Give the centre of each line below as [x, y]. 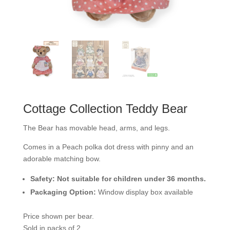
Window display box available [144, 192]
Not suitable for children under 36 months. [131, 179]
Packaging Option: [63, 192]
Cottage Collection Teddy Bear [105, 109]
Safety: [42, 179]
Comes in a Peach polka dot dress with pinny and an [108, 147]
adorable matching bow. [62, 159]
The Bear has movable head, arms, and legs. [96, 128]
